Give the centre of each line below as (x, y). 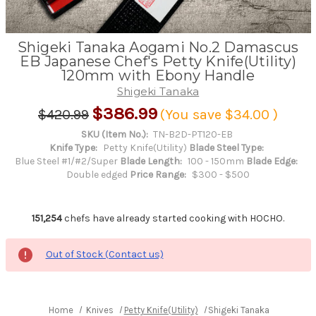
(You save (191, 114)
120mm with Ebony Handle (158, 75)
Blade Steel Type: (226, 147)
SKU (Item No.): (114, 134)
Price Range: (158, 174)
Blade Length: (151, 161)
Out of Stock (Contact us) (104, 254)
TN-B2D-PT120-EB (193, 134)
